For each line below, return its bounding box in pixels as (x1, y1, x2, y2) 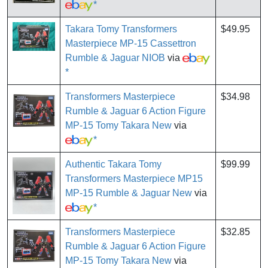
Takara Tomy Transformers (65, 24, 177, 35)
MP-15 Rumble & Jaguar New (65, 188, 192, 199)
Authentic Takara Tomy (65, 159, 162, 170)
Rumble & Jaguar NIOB (65, 53, 165, 63)
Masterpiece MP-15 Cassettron (65, 38, 196, 49)
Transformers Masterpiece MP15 (65, 173, 203, 184)
